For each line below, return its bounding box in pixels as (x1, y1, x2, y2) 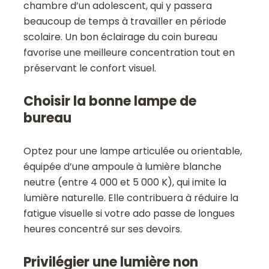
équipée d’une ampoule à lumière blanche (23, 159, 222, 174)
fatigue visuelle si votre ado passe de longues (23, 206, 235, 220)
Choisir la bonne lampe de (23, 91, 197, 110)
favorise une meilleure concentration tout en (23, 45, 235, 59)
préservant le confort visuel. (23, 61, 157, 75)
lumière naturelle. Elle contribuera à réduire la (23, 190, 239, 205)
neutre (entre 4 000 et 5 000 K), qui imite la (23, 175, 227, 189)
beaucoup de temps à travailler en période (23, 14, 227, 28)
